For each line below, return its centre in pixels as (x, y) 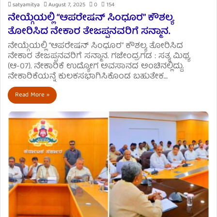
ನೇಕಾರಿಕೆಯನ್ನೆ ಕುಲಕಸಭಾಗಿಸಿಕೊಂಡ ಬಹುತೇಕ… (88, 77)
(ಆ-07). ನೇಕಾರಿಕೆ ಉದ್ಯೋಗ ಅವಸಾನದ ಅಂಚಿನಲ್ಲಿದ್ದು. (96, 66)
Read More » (32, 95)
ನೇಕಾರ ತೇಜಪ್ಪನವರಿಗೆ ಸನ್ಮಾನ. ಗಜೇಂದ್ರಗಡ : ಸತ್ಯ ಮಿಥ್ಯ (99, 56)
